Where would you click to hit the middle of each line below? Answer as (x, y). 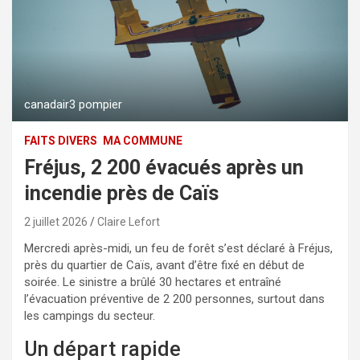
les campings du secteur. (90, 315)
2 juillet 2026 (56, 221)
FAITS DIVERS (61, 140)
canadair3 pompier (73, 104)
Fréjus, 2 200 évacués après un (164, 167)
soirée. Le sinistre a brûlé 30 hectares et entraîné (153, 282)
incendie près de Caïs (121, 193)
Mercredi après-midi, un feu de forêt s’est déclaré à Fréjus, (178, 248)
